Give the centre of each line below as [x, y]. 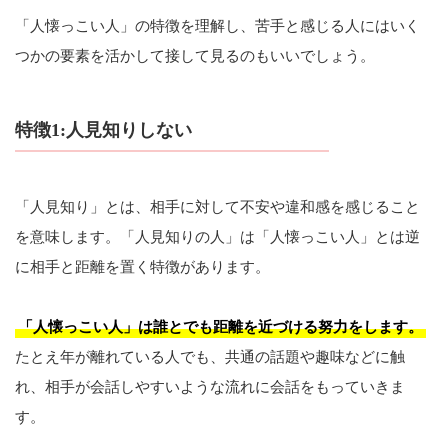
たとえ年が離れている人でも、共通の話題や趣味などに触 [210, 356]
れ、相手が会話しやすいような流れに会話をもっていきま [210, 386]
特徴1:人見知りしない [103, 130]
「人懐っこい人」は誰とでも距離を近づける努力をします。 [220, 326]
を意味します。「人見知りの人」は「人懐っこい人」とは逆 [217, 236]
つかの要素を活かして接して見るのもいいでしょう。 [195, 56]
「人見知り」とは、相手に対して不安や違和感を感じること [217, 206]
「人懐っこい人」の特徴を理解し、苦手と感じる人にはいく [217, 26]
